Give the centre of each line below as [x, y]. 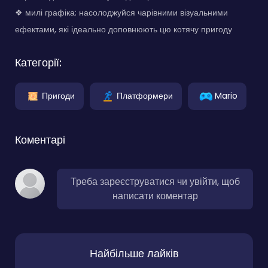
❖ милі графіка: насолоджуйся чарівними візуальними [121, 13]
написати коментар [155, 196]
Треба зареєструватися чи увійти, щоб [155, 182]
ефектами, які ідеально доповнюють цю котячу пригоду [124, 30]
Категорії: [38, 63]
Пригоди [58, 95]
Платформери [145, 95]
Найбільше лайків [134, 254]
